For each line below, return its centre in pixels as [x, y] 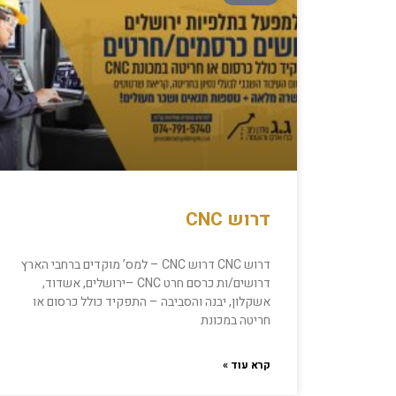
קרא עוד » [247, 366]
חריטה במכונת [236, 321]
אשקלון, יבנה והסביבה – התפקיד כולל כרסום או [152, 302]
